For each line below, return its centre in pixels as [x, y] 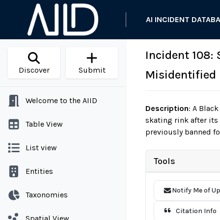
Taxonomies [47, 195]
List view [41, 148]
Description [167, 108]
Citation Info [196, 211]
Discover [34, 70]
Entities [39, 171]
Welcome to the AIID [61, 100]
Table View [44, 124]
